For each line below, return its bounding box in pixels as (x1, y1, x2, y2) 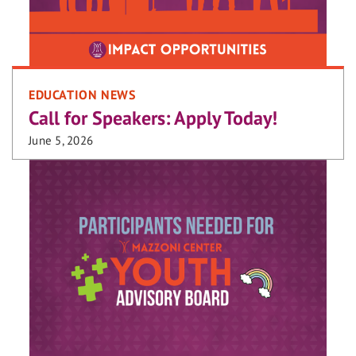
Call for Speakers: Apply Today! (29, 105, 277, 130)
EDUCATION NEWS (29, 86, 136, 103)
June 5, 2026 (29, 132, 93, 148)
